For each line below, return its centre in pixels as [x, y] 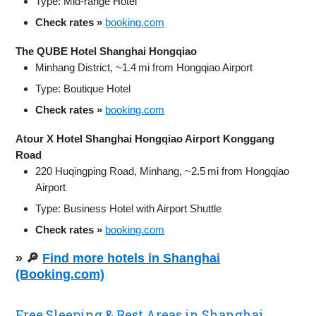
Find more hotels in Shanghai [132, 258]
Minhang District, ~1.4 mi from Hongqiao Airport [144, 67]
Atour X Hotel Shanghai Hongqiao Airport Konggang [145, 138]
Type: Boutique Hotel [83, 88]
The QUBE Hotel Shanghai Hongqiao [107, 51]
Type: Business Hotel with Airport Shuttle [129, 208]
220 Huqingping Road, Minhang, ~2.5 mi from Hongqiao [163, 171]
